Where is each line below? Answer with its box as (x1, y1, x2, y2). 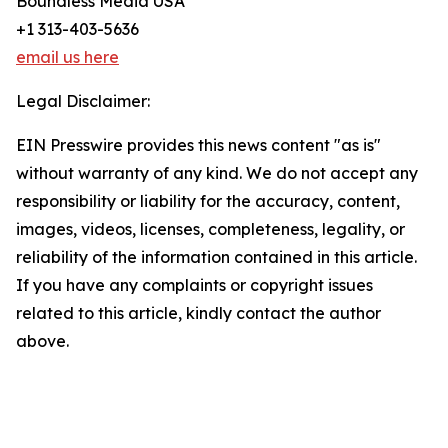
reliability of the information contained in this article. (16, 247, 417, 268)
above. (16, 331, 69, 352)
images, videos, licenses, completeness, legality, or (16, 219, 405, 240)
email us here (16, 47, 119, 68)
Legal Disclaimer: (16, 91, 150, 112)
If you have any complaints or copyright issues (16, 275, 373, 296)
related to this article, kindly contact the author (16, 303, 381, 324)
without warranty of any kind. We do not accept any (16, 163, 418, 184)
